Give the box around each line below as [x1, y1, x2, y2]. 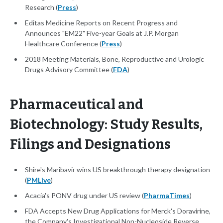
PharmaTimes [144, 191, 190, 200]
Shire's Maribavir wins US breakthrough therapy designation [25, 165, 210, 174]
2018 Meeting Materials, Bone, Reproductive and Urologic [25, 55, 204, 64]
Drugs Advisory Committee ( [25, 65, 113, 74]
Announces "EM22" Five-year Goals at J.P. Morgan [25, 29, 179, 38]
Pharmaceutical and [10, 97, 143, 113]
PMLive [27, 176, 51, 185]
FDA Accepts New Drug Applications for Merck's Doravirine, [25, 207, 211, 216]
